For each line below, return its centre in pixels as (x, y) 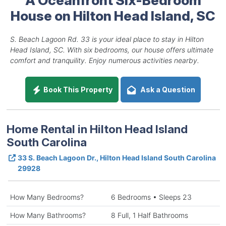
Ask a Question (166, 89)
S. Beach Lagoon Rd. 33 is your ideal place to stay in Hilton (107, 39)
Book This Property (77, 89)
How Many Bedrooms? (47, 197)
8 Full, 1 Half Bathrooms (149, 215)
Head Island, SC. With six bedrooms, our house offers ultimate (111, 49)
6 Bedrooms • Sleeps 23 (151, 197)
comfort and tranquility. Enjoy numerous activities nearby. (104, 60)
